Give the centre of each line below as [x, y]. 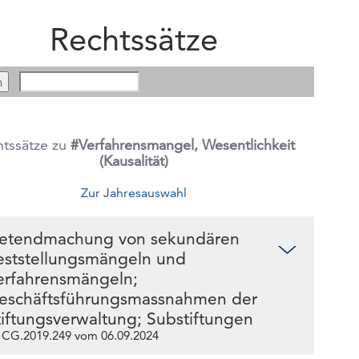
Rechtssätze [133, 39]
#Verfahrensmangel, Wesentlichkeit [183, 145]
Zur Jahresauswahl [133, 193]
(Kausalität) [133, 161]
